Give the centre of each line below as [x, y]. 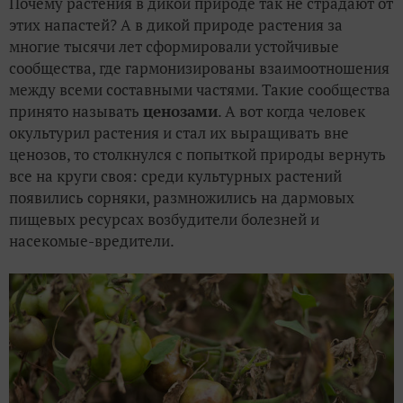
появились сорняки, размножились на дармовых [182, 197]
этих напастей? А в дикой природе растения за [176, 24]
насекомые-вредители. [92, 240]
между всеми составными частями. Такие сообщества [200, 89]
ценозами [180, 111]
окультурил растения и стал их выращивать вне [179, 132]
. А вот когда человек [291, 111]
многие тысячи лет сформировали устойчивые [174, 46]
